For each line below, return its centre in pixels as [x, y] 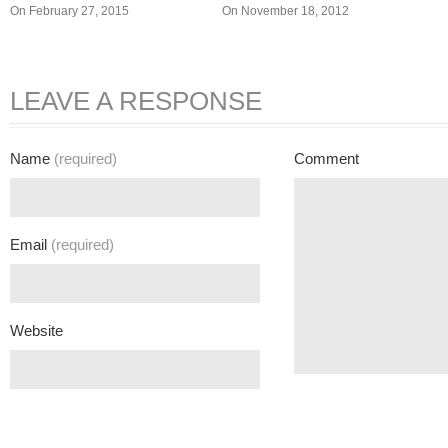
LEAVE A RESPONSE [136, 100]
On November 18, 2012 [285, 10]
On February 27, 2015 [69, 10]
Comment [326, 158]
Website [36, 330]
